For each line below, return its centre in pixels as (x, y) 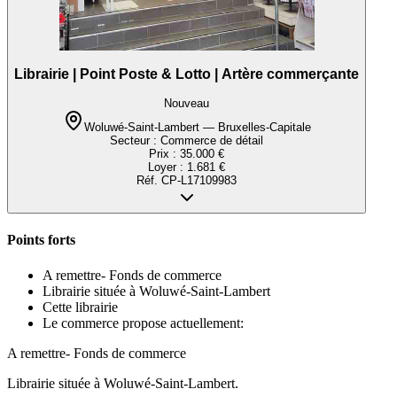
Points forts (41, 240)
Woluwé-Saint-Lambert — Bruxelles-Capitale (197, 127)
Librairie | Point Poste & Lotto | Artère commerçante (187, 74)
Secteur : (135, 140)
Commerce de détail (212, 140)
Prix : (164, 154)
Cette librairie (80, 307)
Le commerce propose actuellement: (143, 323)
